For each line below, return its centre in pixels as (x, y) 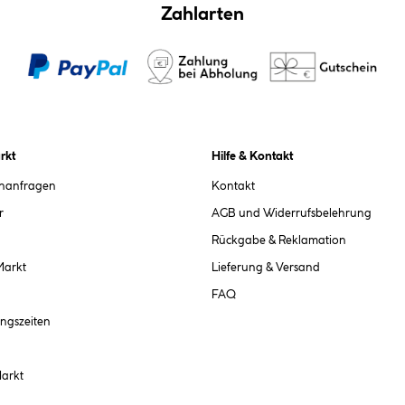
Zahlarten (202, 15)
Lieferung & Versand (266, 267)
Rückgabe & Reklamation (279, 240)
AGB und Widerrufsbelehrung (292, 213)
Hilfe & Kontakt (252, 156)
